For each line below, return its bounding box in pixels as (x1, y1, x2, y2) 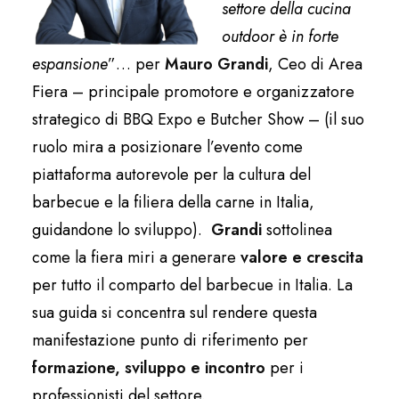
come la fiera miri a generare (32, 246, 240, 270)
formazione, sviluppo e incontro (32, 356, 265, 380)
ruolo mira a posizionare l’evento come (32, 135, 303, 159)
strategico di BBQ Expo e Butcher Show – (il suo (32, 108, 364, 132)
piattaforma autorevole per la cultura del (32, 163, 311, 187)
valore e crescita (240, 246, 363, 270)
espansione (32, 53, 108, 77)
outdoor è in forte (222, 25, 338, 49)
